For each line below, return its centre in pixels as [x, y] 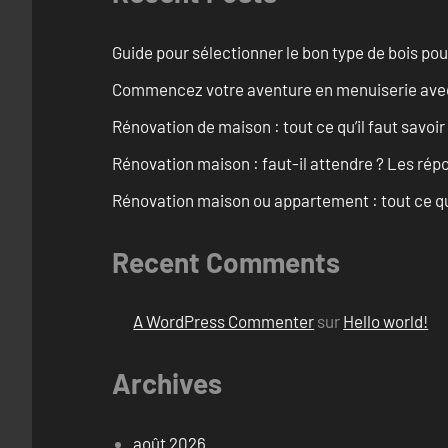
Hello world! [386, 321]
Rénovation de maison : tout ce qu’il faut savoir [278, 125]
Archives [167, 383]
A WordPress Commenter [224, 321]
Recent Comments [226, 261]
